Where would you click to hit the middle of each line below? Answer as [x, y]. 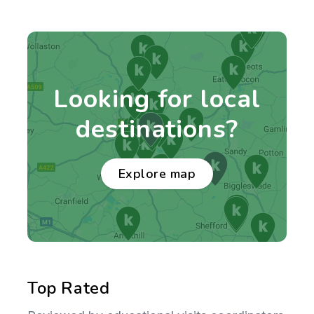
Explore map [157, 174]
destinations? [157, 129]
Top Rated [69, 288]
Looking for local [157, 99]
